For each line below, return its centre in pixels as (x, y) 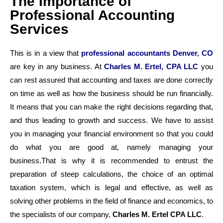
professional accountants (127, 53)
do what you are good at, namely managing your (111, 147)
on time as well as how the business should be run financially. (111, 93)
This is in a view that (46, 53)
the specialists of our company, (61, 214)
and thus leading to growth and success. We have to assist (111, 120)
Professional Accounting (92, 15)
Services (39, 29)
